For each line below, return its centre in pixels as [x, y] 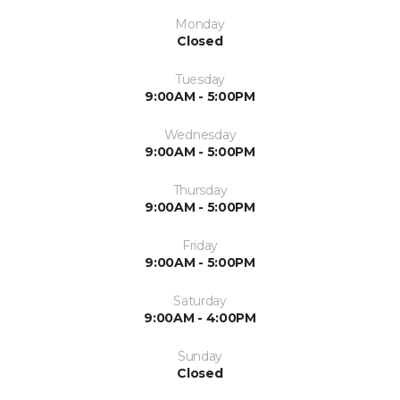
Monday [200, 24]
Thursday [200, 190]
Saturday [200, 301]
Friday [200, 246]
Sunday [200, 356]
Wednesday [200, 135]
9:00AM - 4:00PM [200, 318]
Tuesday [200, 79]
